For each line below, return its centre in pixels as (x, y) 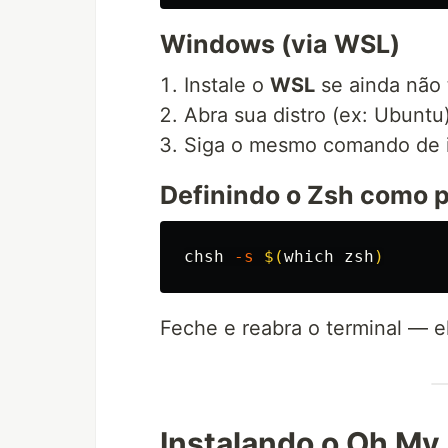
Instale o (227, 85)
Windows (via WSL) (280, 44)
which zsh (329, 257)
